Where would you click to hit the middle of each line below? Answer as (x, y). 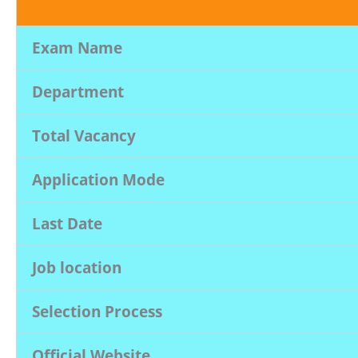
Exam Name (77, 48)
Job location (77, 267)
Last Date (67, 223)
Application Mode (98, 179)
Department (78, 91)
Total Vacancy (84, 135)
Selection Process (97, 311)
